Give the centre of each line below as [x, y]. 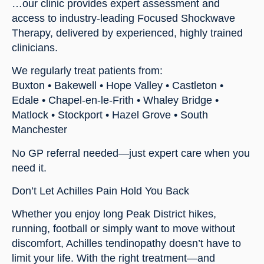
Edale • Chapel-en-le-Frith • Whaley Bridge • [115, 100]
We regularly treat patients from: [87, 71]
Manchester [39, 130]
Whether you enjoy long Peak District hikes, [114, 214]
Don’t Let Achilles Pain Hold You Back [100, 191]
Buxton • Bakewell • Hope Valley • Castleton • [118, 86]
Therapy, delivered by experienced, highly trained [127, 33]
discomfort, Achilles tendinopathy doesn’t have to [126, 244]
